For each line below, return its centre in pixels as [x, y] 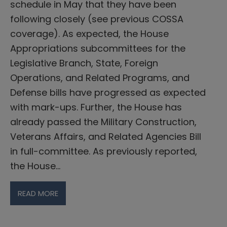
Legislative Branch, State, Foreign [84, 63]
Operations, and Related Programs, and [100, 78]
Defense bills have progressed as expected [108, 92]
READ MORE [38, 193]
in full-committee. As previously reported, [104, 151]
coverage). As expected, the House [89, 33]
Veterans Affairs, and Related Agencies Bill [106, 136]
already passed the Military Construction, [103, 122]
